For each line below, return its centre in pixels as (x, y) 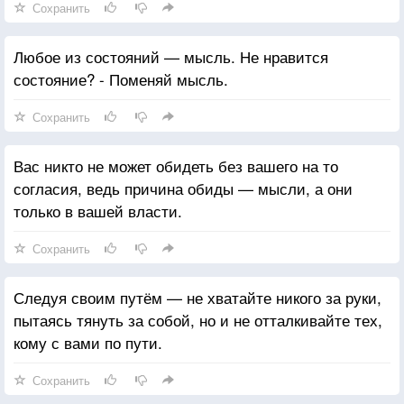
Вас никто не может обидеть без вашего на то (176, 165)
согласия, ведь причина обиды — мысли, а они (183, 188)
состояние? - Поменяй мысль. (121, 78)
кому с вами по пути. (88, 342)
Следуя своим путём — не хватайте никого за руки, (197, 297)
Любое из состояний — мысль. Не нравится (171, 56)
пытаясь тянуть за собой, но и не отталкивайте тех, (198, 319)
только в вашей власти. (98, 210)
